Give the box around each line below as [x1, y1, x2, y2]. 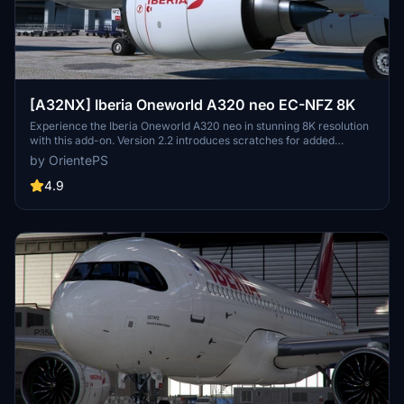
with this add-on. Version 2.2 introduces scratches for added [30, 133, 335, 148]
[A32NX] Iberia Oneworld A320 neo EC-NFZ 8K [30, 96, 355, 115]
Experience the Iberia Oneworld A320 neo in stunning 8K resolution [30, 119, 369, 133]
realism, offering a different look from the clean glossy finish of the [30, 148, 365, 162]
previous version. [30, 162, 117, 177]
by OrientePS [30, 152, 108, 169]
